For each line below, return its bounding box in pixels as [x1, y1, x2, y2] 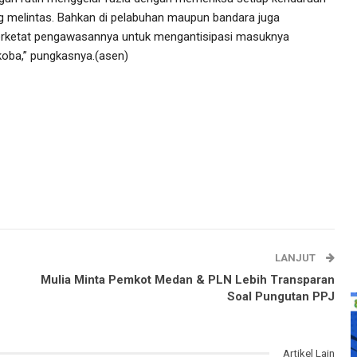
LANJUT [275, 251, 318, 264]
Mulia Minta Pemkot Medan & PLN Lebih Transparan [41, 272, 335, 287]
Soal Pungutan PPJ [227, 288, 335, 304]
